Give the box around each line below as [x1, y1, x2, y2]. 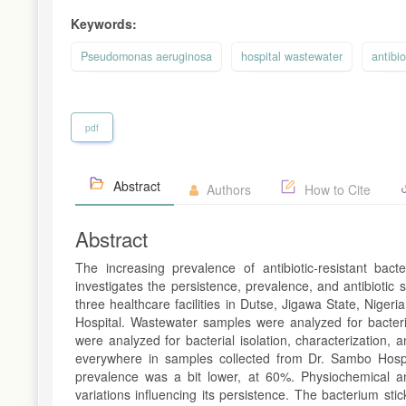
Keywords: [71, 14, 137, 33]
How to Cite [301, 179, 371, 198]
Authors [203, 179, 251, 198]
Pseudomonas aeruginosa [81, 47, 212, 64]
